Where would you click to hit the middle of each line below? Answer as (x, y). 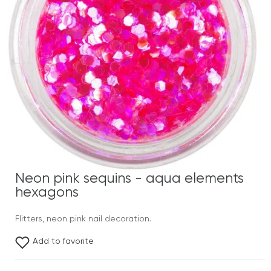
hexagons (47, 193)
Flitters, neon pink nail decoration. (83, 219)
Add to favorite (63, 241)
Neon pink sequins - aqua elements (129, 179)
